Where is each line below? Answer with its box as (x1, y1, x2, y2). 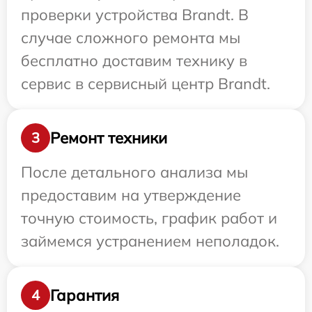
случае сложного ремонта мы (21, 28, 240, 47)
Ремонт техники (50, 127, 167, 148)
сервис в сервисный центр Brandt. (21, 74, 270, 93)
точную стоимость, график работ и (21, 208, 277, 228)
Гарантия (50, 285, 119, 305)
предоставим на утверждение (21, 185, 241, 205)
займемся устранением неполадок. (21, 231, 279, 251)
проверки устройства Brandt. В (21, 5, 249, 24)
